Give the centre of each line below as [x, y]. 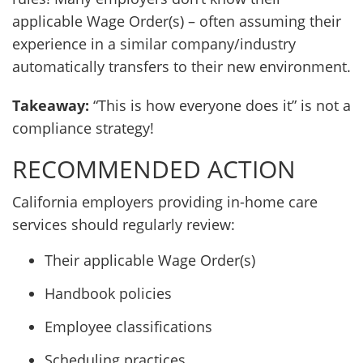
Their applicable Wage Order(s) [150, 260]
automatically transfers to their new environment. [181, 66]
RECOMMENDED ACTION [154, 169]
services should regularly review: [124, 224]
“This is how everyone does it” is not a [220, 105]
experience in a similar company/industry [154, 44]
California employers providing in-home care [165, 202]
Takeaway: [51, 105]
